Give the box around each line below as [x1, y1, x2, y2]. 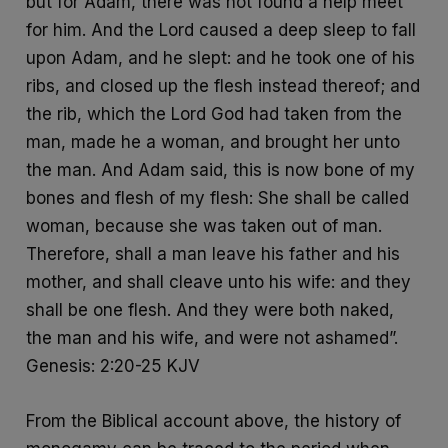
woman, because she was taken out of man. [26, 215, 383, 236]
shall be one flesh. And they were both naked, [26, 299, 395, 320]
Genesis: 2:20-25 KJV [26, 355, 201, 376]
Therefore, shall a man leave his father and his [26, 243, 401, 264]
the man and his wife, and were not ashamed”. [26, 327, 399, 348]
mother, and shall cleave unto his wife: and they [26, 271, 412, 292]
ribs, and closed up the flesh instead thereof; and [26, 75, 421, 96]
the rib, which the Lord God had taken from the [26, 103, 403, 124]
